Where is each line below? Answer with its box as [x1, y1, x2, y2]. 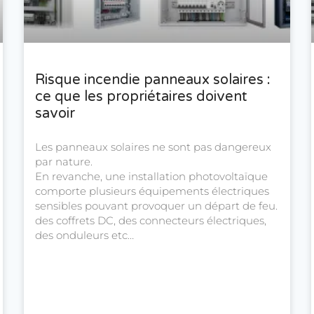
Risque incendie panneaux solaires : [35, 71, 271, 89]
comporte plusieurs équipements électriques [35, 184, 269, 198]
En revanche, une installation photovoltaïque [35, 170, 268, 184]
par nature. [35, 155, 93, 169]
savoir [35, 105, 75, 123]
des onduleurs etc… [35, 228, 134, 243]
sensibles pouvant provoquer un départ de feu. [35, 199, 278, 213]
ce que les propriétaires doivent [35, 88, 247, 106]
